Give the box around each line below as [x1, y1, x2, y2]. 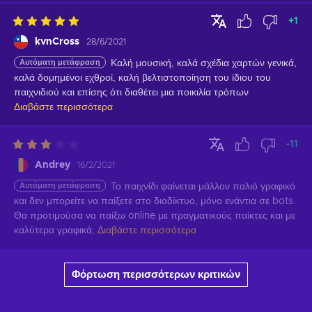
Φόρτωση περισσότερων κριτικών [72, 269, 240, 280]
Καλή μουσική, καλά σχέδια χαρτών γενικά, [111, 58, 297, 68]
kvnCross [35, 36, 79, 47]
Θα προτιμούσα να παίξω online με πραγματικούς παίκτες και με [14, 210, 295, 221]
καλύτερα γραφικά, [14, 225, 95, 235]
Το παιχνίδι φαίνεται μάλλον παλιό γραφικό [111, 181, 295, 192]
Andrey [35, 159, 70, 170]
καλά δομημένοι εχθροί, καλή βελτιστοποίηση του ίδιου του [14, 72, 271, 83]
